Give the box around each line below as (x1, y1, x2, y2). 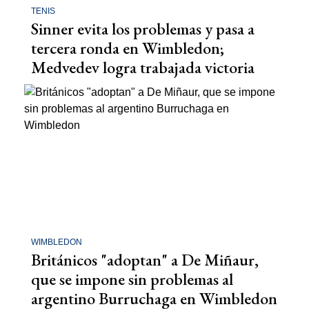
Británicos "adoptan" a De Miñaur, (31, 249, 259, 271)
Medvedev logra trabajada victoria (31, 56, 255, 78)
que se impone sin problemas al (31, 268, 233, 290)
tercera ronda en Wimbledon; (31, 37, 224, 59)
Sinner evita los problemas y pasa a (31, 17, 255, 39)
